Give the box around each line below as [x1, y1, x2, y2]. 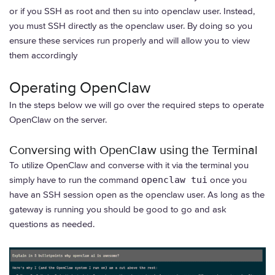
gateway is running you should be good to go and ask [9, 204, 227, 215]
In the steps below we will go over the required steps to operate [9, 99, 264, 110]
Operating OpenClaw [9, 78, 150, 97]
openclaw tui [141, 174, 207, 185]
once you [207, 174, 247, 185]
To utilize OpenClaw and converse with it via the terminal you [9, 160, 249, 171]
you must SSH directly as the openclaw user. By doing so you [9, 20, 252, 31]
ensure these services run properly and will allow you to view [9, 34, 250, 46]
